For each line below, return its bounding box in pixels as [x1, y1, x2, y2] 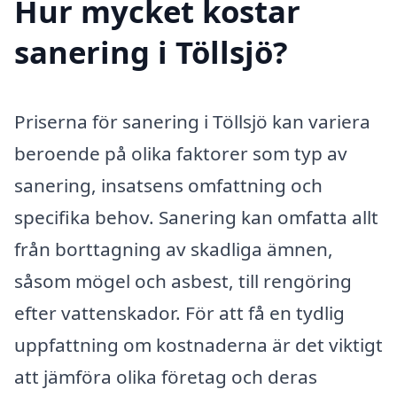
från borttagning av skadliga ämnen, [14, 236, 333, 261]
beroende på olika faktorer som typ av [14, 140, 347, 166]
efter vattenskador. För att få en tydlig [14, 300, 345, 325]
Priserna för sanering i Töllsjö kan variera [14, 108, 370, 134]
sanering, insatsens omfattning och [14, 172, 323, 198]
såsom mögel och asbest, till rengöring [14, 268, 352, 293]
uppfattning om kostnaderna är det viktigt [14, 331, 383, 357]
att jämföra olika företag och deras [14, 363, 317, 389]
